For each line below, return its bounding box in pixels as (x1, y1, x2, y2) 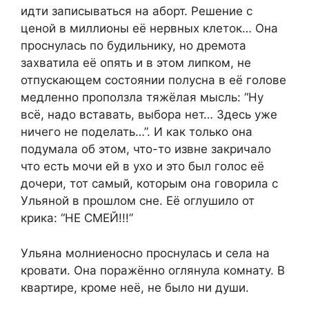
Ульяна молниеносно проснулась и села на (21, 246, 270, 260)
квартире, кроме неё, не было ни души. (21, 280, 249, 295)
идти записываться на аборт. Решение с (21, 4, 252, 19)
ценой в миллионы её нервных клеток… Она (21, 21, 278, 36)
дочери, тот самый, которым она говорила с (21, 177, 278, 191)
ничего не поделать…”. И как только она (21, 125, 252, 139)
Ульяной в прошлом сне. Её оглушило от (21, 194, 255, 208)
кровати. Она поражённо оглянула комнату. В (21, 263, 285, 277)
